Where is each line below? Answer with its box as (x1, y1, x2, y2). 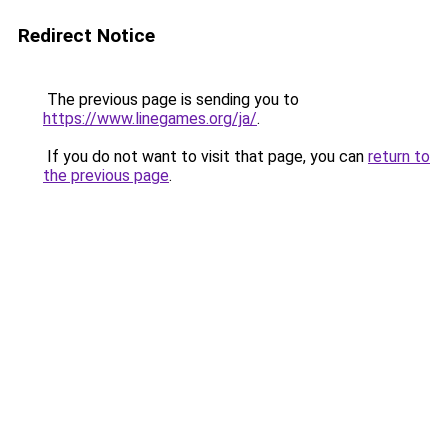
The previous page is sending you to (43, 90, 299, 109)
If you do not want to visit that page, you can (43, 147, 368, 166)
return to (368, 147, 430, 166)
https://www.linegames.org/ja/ (43, 109, 257, 128)
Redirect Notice (18, 24, 155, 47)
